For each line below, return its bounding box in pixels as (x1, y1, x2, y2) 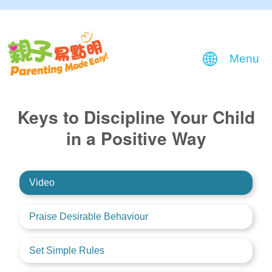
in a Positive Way (66, 125, 206, 151)
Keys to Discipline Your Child (17, 104, 255, 129)
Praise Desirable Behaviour (29, 211, 148, 222)
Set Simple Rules (29, 245, 104, 256)
